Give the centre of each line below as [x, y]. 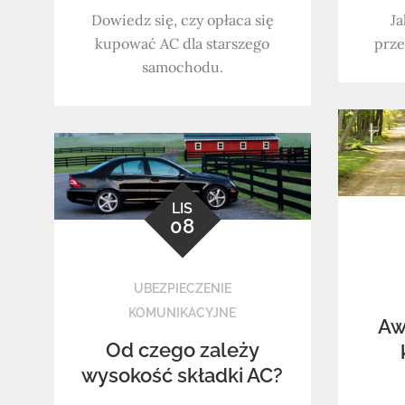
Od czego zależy [182, 349]
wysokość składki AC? [183, 375]
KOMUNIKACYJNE [183, 312]
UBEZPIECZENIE [182, 288]
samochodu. [182, 66]
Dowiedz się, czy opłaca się [182, 19]
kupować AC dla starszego [183, 43]
